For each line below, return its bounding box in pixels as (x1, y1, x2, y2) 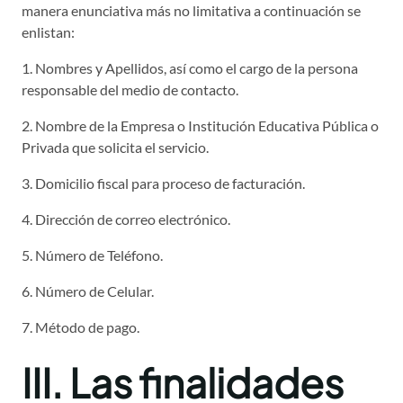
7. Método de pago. (22, 318, 139, 336)
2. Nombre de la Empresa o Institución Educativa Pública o (22, 117, 379, 135)
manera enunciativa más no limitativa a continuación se (22, 2, 361, 20)
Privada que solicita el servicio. (22, 139, 209, 157)
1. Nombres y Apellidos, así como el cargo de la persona (22, 59, 358, 77)
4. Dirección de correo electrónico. (22, 210, 230, 228)
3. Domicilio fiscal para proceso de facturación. (22, 175, 305, 193)
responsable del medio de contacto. (22, 81, 238, 99)
